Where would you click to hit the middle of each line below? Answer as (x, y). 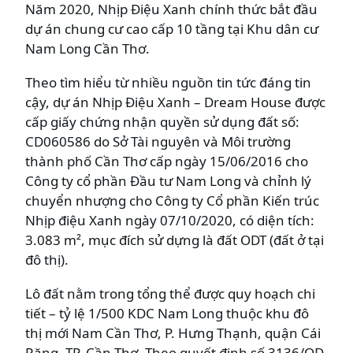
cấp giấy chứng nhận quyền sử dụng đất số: (162, 121)
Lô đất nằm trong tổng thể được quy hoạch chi (170, 293)
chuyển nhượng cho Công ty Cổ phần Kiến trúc (172, 200)
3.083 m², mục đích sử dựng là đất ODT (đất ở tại (175, 240)
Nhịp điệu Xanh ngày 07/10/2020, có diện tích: (170, 220)
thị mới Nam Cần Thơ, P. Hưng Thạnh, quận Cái (173, 333)
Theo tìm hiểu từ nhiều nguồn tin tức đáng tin (168, 82)
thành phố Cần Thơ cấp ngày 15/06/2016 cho (167, 161)
